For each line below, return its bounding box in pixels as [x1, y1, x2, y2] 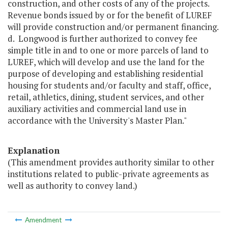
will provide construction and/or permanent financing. [8, 21, 219, 33]
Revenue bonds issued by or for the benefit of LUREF [8, 9, 212, 21]
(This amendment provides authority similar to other [8, 156, 214, 168]
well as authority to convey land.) [8, 180, 137, 192]
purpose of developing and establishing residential [8, 68, 203, 80]
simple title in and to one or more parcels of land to [8, 44, 209, 56]
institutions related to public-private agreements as [8, 168, 209, 180]
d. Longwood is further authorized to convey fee [8, 33, 197, 45]
